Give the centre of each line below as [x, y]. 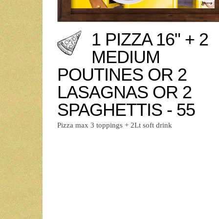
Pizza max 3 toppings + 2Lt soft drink [115, 125]
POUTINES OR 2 [122, 74]
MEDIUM [126, 57]
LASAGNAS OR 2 [124, 92]
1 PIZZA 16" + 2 [150, 39]
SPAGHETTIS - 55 [126, 109]
